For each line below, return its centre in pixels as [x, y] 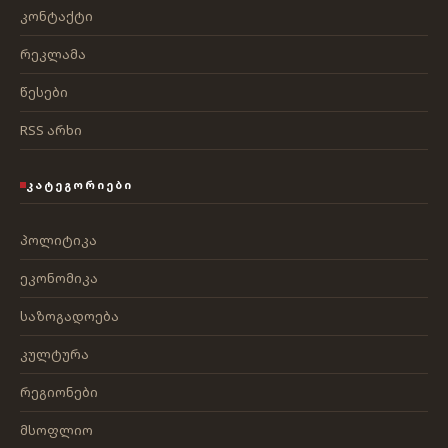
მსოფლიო [56, 430]
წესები [44, 92]
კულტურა [54, 354]
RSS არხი [51, 130]
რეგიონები [59, 392]
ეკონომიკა [59, 278]
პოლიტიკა [58, 240]
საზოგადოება [69, 316]
